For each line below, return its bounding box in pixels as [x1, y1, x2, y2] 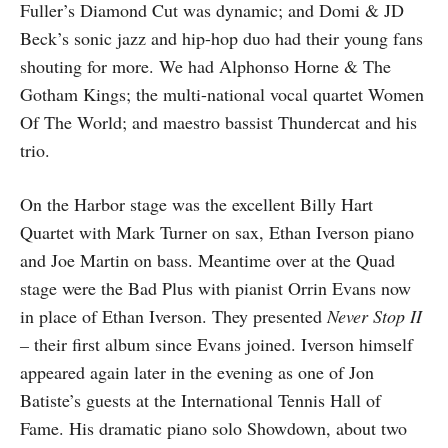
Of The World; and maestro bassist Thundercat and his [20, 110, 417, 134]
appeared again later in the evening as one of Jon [20, 360, 374, 384]
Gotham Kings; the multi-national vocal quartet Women [20, 82, 424, 106]
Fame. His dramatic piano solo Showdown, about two [20, 416, 407, 440]
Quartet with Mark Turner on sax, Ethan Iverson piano [20, 220, 414, 244]
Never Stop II [327, 304, 422, 328]
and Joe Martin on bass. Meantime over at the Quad [20, 248, 395, 272]
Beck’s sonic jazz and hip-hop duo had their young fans [20, 26, 423, 50]
